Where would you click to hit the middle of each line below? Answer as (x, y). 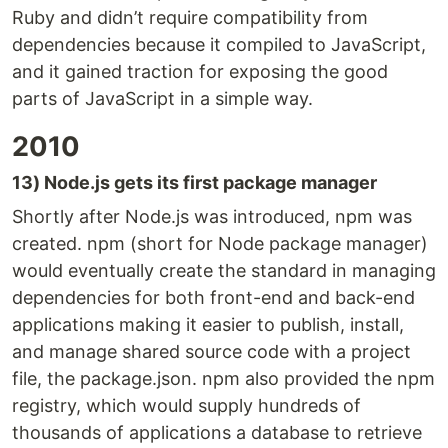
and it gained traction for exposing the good (200, 72)
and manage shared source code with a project (211, 352)
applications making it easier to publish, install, (208, 325)
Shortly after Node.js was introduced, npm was (212, 217)
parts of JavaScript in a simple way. (162, 99)
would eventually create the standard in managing (224, 271)
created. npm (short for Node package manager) (220, 244)
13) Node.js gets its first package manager (194, 183)
